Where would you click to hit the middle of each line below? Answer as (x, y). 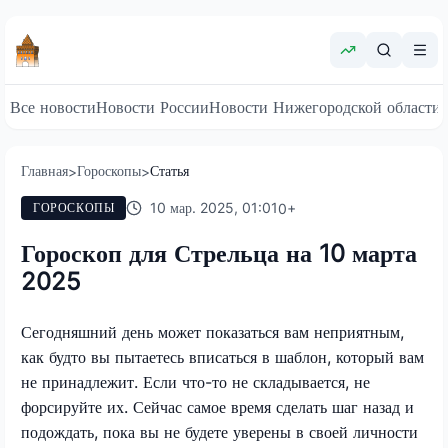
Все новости (53, 107)
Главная (44, 170)
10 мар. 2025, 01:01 (214, 207)
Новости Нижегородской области (325, 107)
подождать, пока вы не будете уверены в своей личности (219, 431)
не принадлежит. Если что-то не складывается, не (195, 381)
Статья (169, 170)
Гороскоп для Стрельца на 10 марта (219, 253)
